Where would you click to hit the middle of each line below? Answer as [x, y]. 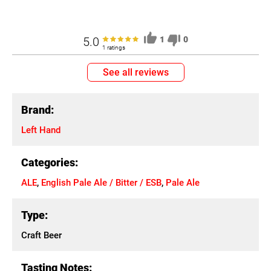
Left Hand [41, 130]
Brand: [38, 110]
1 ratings [114, 47]
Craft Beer [41, 235]
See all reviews [135, 72]
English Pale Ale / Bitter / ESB [101, 183]
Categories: [50, 162]
